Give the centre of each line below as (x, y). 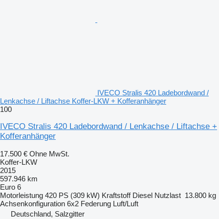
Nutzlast (168, 196)
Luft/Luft (126, 204)
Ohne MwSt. (49, 154)
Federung (96, 204)
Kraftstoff (116, 196)
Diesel (142, 196)
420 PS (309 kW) (72, 196)
